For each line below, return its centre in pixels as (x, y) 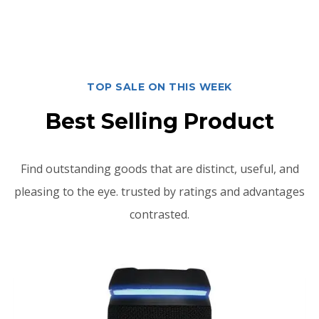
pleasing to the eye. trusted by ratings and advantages (159, 192)
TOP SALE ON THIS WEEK (159, 87)
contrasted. (159, 214)
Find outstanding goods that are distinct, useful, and (159, 169)
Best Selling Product (159, 121)
